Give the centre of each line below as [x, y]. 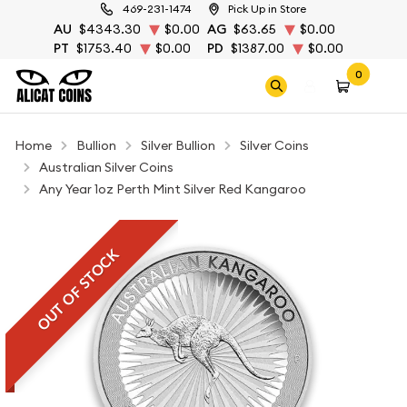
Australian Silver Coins [106, 167]
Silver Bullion [178, 145]
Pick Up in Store [267, 9]
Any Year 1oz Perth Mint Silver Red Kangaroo [173, 189]
